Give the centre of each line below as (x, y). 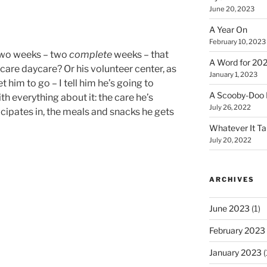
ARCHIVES (232, 179)
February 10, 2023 (237, 41)
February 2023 (237, 230)
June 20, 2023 (232, 9)
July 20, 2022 (230, 140)
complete (91, 54)
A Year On (228, 29)
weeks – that (140, 54)
